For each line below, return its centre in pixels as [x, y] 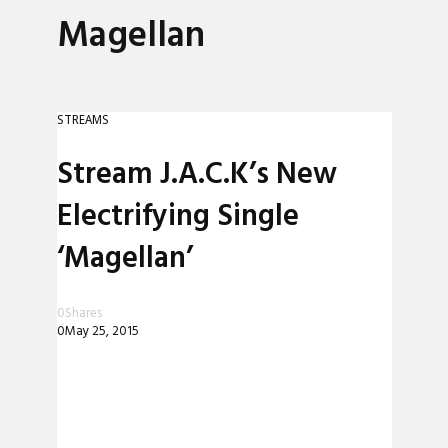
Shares [83, 314]
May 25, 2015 [101, 332]
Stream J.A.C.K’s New [196, 175]
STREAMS [82, 120]
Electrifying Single [177, 217]
